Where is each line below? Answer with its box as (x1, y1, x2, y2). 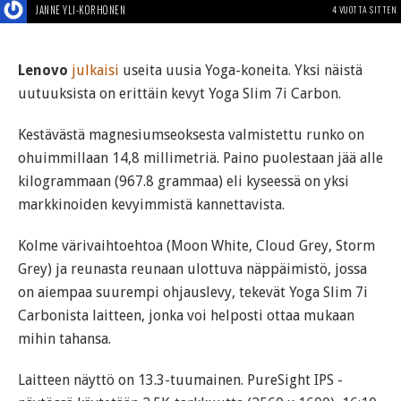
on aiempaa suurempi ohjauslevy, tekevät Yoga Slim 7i (18, 283, 368, 301)
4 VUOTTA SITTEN (331, 2, 397, 16)
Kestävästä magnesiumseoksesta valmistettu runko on (18, 125, 364, 143)
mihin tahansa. (18, 329, 111, 347)
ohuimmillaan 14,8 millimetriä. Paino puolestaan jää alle (18, 149, 383, 166)
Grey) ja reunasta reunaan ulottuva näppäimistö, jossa (18, 260, 367, 277)
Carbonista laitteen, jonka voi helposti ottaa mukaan (18, 306, 354, 324)
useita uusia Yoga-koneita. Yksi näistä (119, 61, 363, 79)
